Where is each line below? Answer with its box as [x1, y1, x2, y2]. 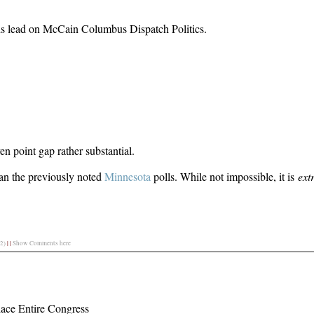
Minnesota [104, 168, 151, 184]
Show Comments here [13, 238, 71, 247]
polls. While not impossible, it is [150, 168, 298, 184]
